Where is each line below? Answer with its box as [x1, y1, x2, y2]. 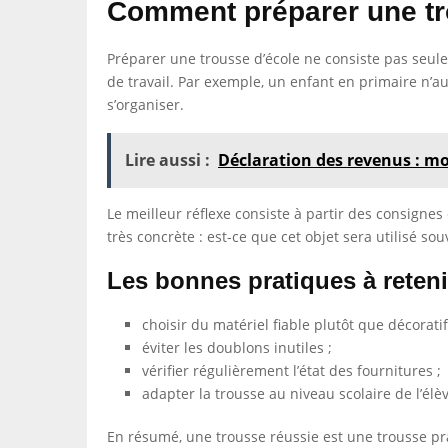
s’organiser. [107, 95, 184, 114]
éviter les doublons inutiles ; [142, 338, 332, 357]
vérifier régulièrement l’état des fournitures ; [142, 361, 441, 380]
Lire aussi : [125, 149, 210, 171]
